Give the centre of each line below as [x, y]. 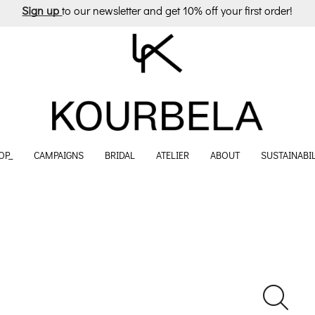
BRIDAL [120, 155]
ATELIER [173, 155]
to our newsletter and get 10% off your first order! [178, 10]
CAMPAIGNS [59, 155]
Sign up [41, 10]
